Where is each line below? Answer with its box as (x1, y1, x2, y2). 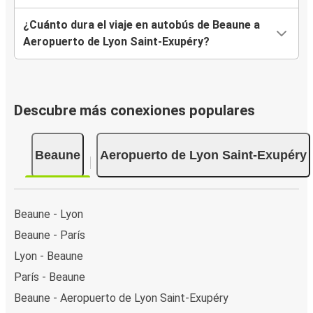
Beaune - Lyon (14, 207, 83, 221)
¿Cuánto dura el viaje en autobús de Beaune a (23, 18, 260, 32)
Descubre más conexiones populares (14, 102, 255, 119)
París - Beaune (14, 270, 85, 284)
